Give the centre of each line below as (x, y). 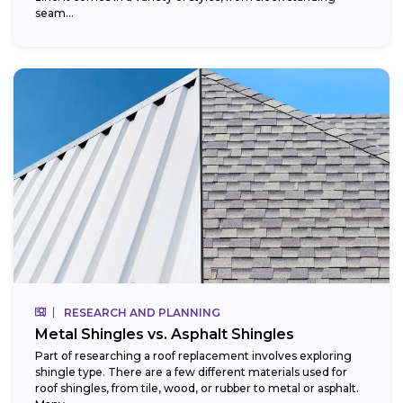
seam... (54, 13)
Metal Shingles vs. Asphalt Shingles (165, 335)
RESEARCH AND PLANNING (142, 313)
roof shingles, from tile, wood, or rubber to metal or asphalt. (197, 389)
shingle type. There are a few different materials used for (191, 372)
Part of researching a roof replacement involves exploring (193, 356)
